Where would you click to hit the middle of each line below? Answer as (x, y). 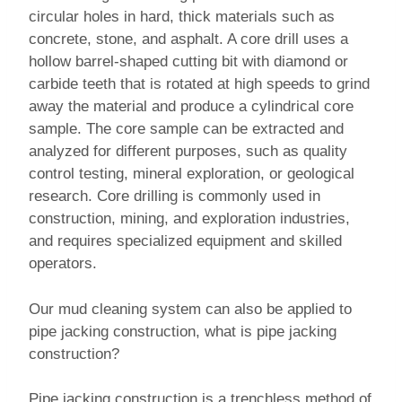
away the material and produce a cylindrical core (191, 107)
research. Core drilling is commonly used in (175, 197)
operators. (63, 264)
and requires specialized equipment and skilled (185, 241)
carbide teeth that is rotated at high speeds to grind (199, 84)
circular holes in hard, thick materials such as (182, 17)
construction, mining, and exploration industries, (189, 219)
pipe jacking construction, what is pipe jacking (183, 331)
